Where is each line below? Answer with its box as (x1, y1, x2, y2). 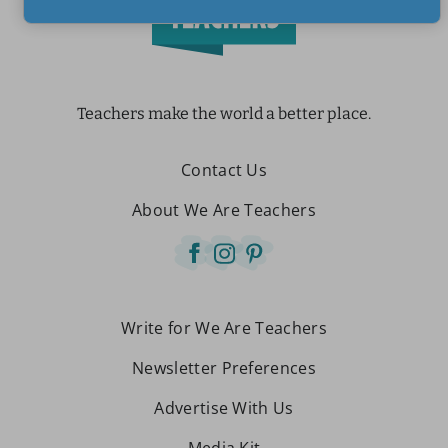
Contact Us (180, 159, 268, 181)
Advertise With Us (154, 397, 294, 419)
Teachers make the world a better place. (77, 104, 371, 123)
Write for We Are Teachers (121, 317, 327, 339)
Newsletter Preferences (131, 357, 317, 379)
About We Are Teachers (132, 199, 316, 221)
